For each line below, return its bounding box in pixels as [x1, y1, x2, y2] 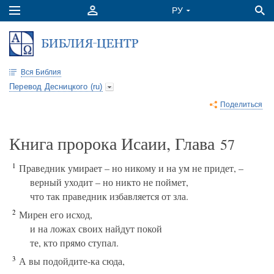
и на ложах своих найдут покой [30, 222, 162, 235]
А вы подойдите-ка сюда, [16, 254, 125, 267]
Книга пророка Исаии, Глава [9, 131, 220, 155]
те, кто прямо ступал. [30, 236, 119, 249]
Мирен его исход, [16, 208, 92, 221]
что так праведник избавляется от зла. [30, 190, 188, 202]
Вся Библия [21, 68, 61, 76]
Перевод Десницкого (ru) [9, 82, 103, 91]
